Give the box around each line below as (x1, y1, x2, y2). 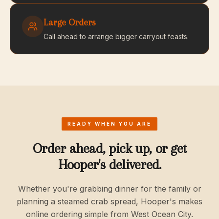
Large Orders (44, 17, 96, 28)
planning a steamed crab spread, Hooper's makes (17, 197, 202, 206)
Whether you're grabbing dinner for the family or (18, 184, 201, 194)
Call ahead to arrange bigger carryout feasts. (44, 32, 189, 41)
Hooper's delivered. (58, 156, 161, 173)
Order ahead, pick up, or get (33, 140, 186, 156)
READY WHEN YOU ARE (67, 121, 152, 127)
